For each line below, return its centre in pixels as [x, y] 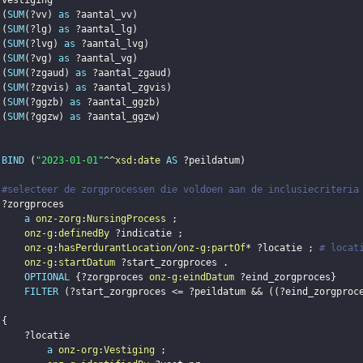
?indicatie [143, 234]
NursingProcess [126, 219]
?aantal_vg [103, 59]
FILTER [41, 292]
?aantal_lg [103, 30]
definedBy [83, 234]
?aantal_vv [103, 15]
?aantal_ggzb [120, 102]
